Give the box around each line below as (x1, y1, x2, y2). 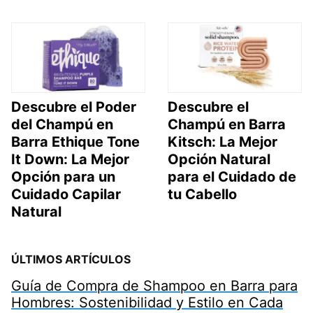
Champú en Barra (168, 116, 286, 133)
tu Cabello (168, 186, 237, 203)
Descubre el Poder (11, 99, 136, 116)
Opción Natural (168, 151, 270, 168)
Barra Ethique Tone (11, 133, 140, 151)
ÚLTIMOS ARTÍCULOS (11, 252, 131, 267)
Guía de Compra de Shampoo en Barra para (11, 277, 298, 295)
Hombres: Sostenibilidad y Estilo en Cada (11, 294, 283, 312)
